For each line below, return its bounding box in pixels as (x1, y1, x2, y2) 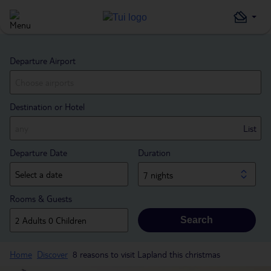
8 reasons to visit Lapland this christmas (73, 249, 220, 260)
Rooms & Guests (10, 193, 72, 204)
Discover (37, 249, 68, 260)
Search (180, 215, 214, 225)
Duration (137, 147, 171, 158)
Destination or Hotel (10, 101, 85, 112)
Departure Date (10, 147, 67, 158)
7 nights (143, 169, 173, 180)
